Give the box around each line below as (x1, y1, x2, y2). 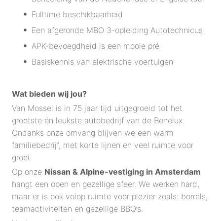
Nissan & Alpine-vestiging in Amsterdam (44, 167, 201, 177)
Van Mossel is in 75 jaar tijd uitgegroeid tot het (12, 103, 183, 113)
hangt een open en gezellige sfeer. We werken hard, (12, 179, 199, 189)
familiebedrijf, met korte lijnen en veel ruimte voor (12, 140, 193, 150)
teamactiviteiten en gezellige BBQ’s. (12, 204, 143, 214)
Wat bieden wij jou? (12, 89, 87, 99)
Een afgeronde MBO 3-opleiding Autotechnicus (32, 25, 203, 36)
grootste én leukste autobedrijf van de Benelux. (12, 115, 184, 126)
